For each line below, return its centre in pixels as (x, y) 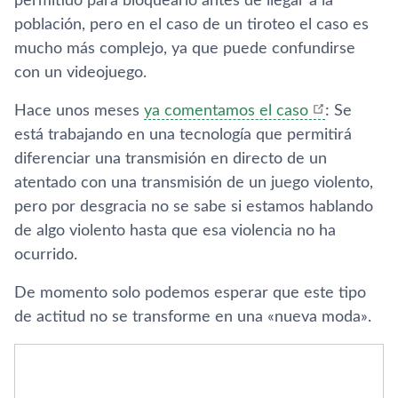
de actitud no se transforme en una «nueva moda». (193, 317)
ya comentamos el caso (226, 111)
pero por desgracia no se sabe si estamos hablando (194, 207)
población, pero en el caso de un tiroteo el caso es (191, 25)
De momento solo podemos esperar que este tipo (190, 293)
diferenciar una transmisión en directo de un (171, 159)
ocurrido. (46, 255)
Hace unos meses (79, 111)
